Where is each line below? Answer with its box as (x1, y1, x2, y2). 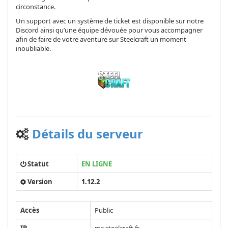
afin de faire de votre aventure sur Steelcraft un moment (16, 34, 186, 44)
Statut (26, 159, 49, 168)
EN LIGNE (81, 159, 112, 168)
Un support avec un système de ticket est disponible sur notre (16, 16, 204, 25)
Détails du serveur (32, 125, 143, 142)
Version (26, 177, 52, 186)
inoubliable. (16, 43, 51, 53)
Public (95, 205, 113, 215)
